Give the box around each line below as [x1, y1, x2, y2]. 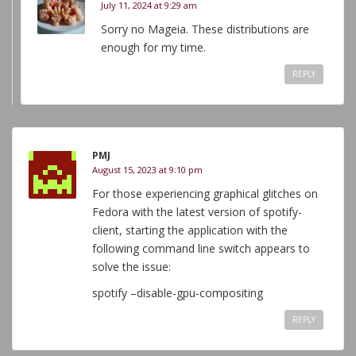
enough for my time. [101, 40, 206, 55]
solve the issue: [92, 259, 171, 274]
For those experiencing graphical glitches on [92, 186, 318, 201]
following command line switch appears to [92, 241, 310, 256]
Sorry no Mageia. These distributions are [101, 21, 309, 37]
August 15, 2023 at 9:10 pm [92, 164, 203, 176]
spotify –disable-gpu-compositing [92, 285, 263, 300]
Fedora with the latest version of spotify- [92, 204, 302, 219]
